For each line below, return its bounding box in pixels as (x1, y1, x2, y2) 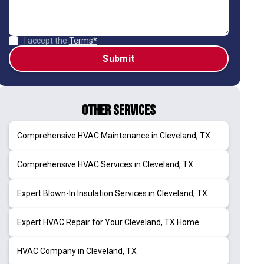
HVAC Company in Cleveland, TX (16, 246, 137, 256)
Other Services (81, 101, 156, 119)
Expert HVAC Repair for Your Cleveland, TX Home (16, 217, 199, 227)
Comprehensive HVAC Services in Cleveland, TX (16, 159, 193, 169)
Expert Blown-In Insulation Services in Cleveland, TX (16, 188, 207, 198)
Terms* (68, 35, 97, 45)
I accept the (24, 35, 69, 45)
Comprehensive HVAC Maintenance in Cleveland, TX (16, 130, 210, 140)
